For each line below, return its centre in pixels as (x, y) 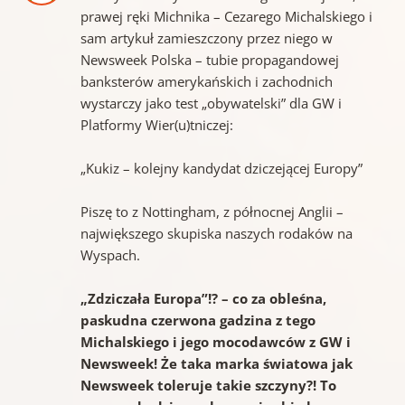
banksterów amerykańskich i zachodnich (206, 82)
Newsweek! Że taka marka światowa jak (216, 364)
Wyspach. (110, 255)
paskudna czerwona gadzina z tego (198, 320)
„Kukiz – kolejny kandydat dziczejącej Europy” (221, 169)
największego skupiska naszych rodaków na (216, 234)
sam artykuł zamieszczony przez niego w (206, 38)
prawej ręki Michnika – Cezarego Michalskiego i (226, 17)
